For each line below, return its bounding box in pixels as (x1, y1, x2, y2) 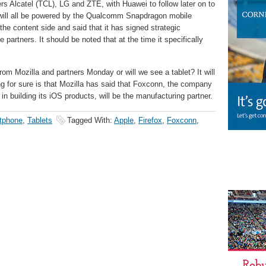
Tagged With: (67, 116, 114, 125)
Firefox (138, 116, 162, 125)
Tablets (27, 116, 52, 125)
